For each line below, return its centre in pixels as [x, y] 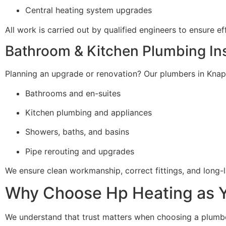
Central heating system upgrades [89, 10]
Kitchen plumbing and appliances [89, 112]
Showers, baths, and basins [77, 132]
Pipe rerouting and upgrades [80, 151]
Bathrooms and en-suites [73, 93]
